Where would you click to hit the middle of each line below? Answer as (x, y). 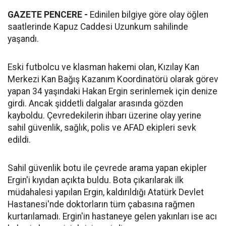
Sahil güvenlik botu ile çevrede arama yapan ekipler (107, 168)
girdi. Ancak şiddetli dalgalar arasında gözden (95, 104)
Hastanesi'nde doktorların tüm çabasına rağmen (101, 205)
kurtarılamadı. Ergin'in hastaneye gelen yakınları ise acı (112, 217)
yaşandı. (23, 39)
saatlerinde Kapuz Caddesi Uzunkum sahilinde (98, 27)
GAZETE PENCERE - (48, 15)
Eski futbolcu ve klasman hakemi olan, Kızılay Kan (103, 67)
